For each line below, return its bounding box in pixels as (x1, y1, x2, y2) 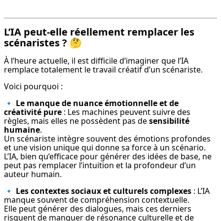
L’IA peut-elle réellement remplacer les (4, 25, 194, 39)
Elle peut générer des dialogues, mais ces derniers (4, 203, 191, 215)
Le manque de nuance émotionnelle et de (16, 98, 179, 109)
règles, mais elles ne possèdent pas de (4, 115, 149, 127)
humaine (4, 124, 40, 136)
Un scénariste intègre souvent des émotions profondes (4, 133, 211, 145)
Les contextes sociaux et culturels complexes (16, 185, 191, 197)
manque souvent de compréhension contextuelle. (4, 194, 189, 206)
